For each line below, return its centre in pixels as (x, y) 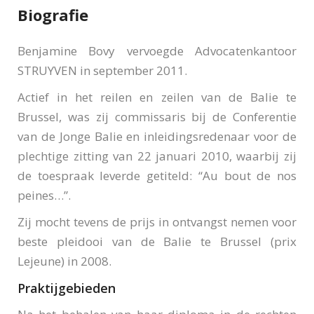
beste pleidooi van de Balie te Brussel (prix (157, 241)
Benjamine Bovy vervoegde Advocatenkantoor (157, 51)
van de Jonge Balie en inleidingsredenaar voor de (157, 136)
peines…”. (44, 195)
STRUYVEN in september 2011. (102, 70)
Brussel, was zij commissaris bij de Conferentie (157, 117)
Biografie (53, 15)
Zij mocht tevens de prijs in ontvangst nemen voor (157, 222)
